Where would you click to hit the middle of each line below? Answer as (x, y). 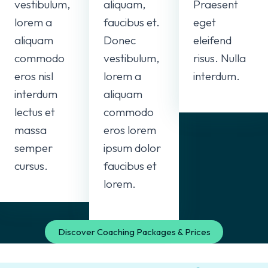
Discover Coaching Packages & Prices (134, 232)
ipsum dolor (133, 147)
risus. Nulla (219, 58)
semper (33, 147)
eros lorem (130, 130)
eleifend (212, 40)
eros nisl (34, 76)
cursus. (31, 165)
